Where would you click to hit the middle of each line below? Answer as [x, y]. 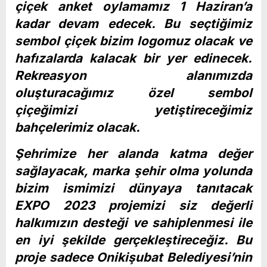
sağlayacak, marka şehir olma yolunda [133, 170]
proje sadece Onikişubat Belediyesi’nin [133, 257]
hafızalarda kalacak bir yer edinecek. [133, 58]
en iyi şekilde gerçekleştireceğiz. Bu [133, 240]
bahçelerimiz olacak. [77, 127]
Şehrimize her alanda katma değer [133, 153]
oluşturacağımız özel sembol [133, 92]
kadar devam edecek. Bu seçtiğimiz [133, 23]
